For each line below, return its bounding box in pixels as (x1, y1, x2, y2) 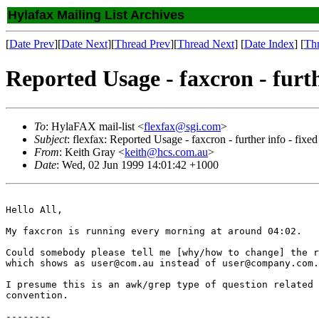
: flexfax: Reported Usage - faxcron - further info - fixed (67, 132, 318, 145)
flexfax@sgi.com (144, 120, 221, 132)
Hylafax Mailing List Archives (8, 8, 184, 22)
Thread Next (177, 38, 234, 50)
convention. (6, 289, 68, 300)
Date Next (61, 38, 108, 50)
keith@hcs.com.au (125, 145, 208, 158)
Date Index (244, 38, 294, 50)
